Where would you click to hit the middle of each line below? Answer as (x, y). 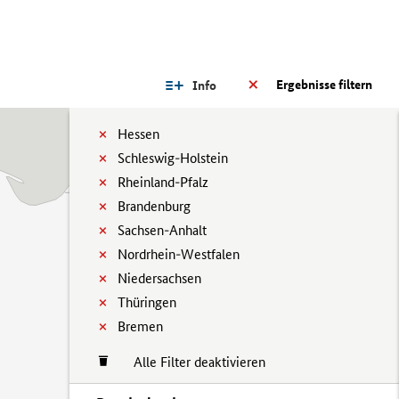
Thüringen (147, 302)
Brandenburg (154, 206)
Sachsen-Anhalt (162, 230)
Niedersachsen (159, 278)
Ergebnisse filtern (324, 85)
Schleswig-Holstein (173, 158)
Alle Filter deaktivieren (191, 362)
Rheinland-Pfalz (163, 182)
